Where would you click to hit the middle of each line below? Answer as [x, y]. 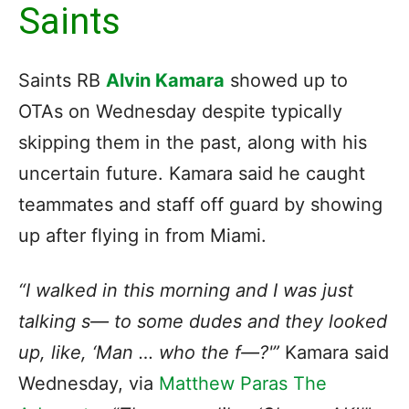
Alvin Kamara [165, 80]
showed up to [286, 80]
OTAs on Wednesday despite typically [180, 111]
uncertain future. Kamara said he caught [192, 173]
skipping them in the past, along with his [193, 142]
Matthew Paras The [240, 383]
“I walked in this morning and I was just [186, 290]
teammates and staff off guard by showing [200, 204]
